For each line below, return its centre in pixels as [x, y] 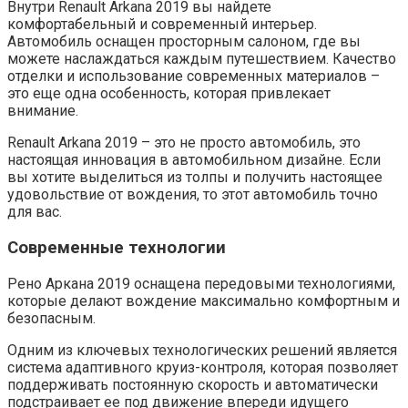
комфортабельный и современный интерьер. [162, 25]
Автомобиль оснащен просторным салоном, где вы [184, 42]
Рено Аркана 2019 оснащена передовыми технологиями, [201, 283]
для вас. [35, 212]
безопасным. [51, 318]
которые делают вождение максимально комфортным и [204, 301]
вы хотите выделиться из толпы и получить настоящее [195, 178]
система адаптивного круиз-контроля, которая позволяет [203, 367]
